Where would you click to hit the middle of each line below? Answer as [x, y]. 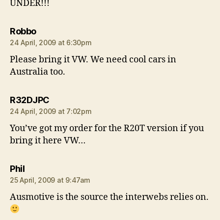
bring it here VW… [48, 140]
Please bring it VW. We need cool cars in [93, 59]
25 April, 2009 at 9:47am [50, 180]
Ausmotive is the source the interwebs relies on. [109, 197]
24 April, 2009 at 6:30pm [51, 42]
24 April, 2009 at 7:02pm [51, 111]
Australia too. [38, 72]
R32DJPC [30, 100]
